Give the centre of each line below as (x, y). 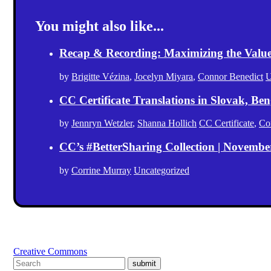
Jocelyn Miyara (164, 76)
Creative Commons (50, 251)
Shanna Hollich (167, 123)
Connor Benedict (230, 76)
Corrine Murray (101, 170)
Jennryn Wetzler (102, 123)
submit (144, 263)
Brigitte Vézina (100, 76)
